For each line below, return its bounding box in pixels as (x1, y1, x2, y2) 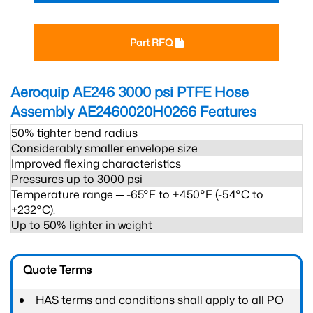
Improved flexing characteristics (11, 156, 181, 171)
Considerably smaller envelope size (11, 140, 198, 156)
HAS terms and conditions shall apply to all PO (36, 292, 284, 307)
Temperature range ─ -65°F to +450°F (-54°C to (11, 187, 263, 202)
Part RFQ (129, 36, 175, 49)
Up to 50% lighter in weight (11, 217, 152, 233)
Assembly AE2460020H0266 (10, 101, 196, 121)
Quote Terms (23, 262, 92, 277)
